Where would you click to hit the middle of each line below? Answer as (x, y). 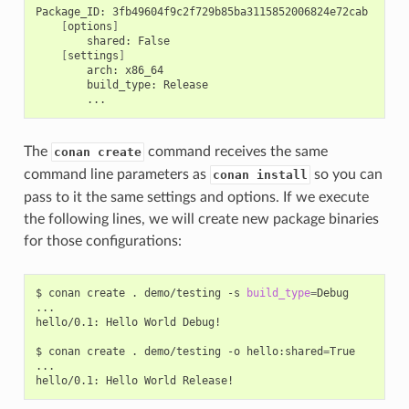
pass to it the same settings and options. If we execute (196, 197)
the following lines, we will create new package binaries (201, 219)
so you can (346, 174)
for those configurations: (102, 241)
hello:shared (284, 351)
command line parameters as (116, 174)
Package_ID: (70, 11)
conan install (260, 174)
